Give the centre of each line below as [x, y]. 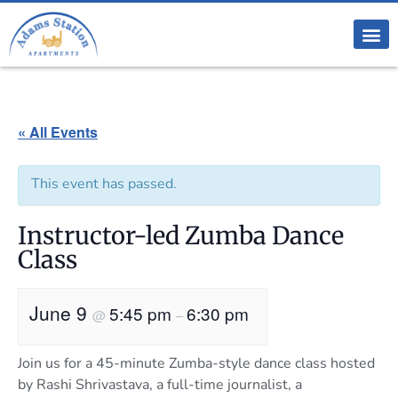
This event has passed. [104, 183]
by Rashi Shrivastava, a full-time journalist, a [160, 384]
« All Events [58, 131]
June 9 [61, 312]
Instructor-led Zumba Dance [181, 235]
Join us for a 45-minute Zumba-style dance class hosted [196, 363]
